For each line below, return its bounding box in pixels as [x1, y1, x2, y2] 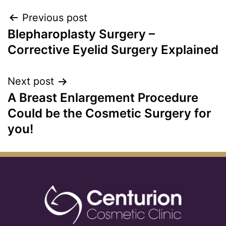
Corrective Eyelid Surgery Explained [8, 42, 218, 57]
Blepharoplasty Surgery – [8, 27, 155, 41]
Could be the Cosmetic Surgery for [8, 106, 211, 121]
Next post [8, 75, 54, 87]
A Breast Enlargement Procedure [8, 90, 198, 105]
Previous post [22, 12, 87, 24]
